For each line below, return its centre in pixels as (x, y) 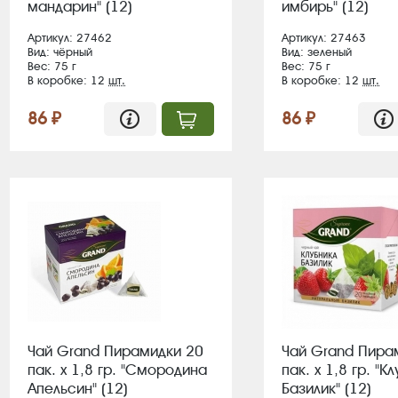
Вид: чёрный (60, 52)
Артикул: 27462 (70, 38)
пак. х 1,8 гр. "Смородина (117, 370)
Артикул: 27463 (324, 38)
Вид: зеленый (317, 52)
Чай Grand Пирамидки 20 (115, 351)
